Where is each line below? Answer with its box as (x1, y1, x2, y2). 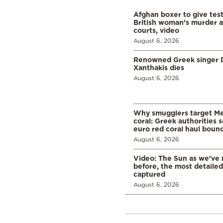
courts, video (133, 26, 179, 34)
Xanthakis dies (133, 63, 184, 71)
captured (133, 170, 165, 178)
